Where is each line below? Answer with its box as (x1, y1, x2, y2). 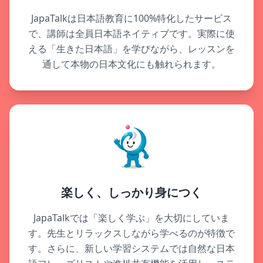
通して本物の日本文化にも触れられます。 (42, 58, 221, 71)
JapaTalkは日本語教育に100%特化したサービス (31, 12, 232, 25)
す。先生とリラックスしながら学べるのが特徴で (28, 227, 235, 240)
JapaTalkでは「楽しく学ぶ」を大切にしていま (33, 211, 230, 225)
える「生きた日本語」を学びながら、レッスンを (28, 42, 235, 56)
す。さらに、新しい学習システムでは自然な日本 (28, 242, 235, 255)
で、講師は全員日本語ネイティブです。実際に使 (28, 27, 235, 41)
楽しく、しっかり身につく (61, 184, 202, 201)
